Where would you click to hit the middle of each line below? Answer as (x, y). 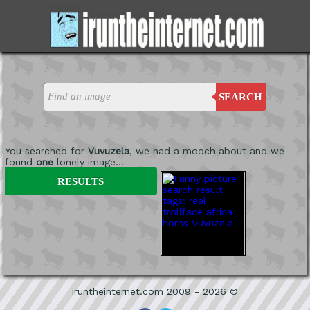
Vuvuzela (108, 151)
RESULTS (81, 181)
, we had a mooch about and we (207, 151)
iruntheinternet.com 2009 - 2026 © (155, 291)
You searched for (46, 151)
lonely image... (88, 162)
